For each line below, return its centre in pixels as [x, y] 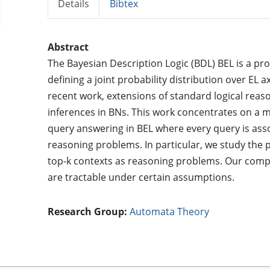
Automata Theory [170, 212]
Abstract [68, 47]
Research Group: [88, 212]
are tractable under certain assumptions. [141, 177]
